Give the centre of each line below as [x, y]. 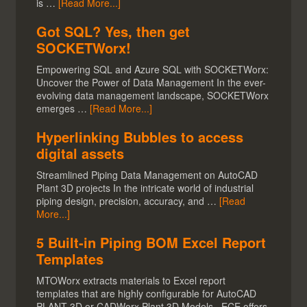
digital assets [81, 153]
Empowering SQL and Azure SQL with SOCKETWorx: [153, 70]
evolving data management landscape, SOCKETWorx [153, 96]
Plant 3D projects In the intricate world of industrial [145, 188]
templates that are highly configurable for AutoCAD [147, 294]
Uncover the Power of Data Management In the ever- [151, 83]
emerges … [63, 109]
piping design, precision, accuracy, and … [128, 201]
